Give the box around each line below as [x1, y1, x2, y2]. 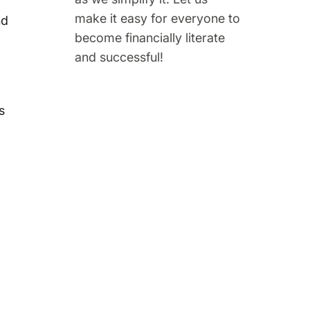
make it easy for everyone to [74, 10, 240, 26]
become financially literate [74, 30, 225, 45]
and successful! [74, 49, 163, 64]
